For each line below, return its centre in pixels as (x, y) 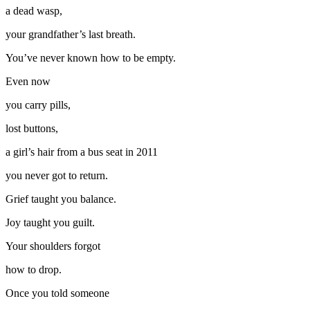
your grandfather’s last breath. (71, 34)
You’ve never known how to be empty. (91, 57)
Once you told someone (57, 293)
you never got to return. (57, 175)
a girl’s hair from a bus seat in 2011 (82, 152)
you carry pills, (38, 104)
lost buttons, (32, 128)
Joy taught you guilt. (50, 222)
